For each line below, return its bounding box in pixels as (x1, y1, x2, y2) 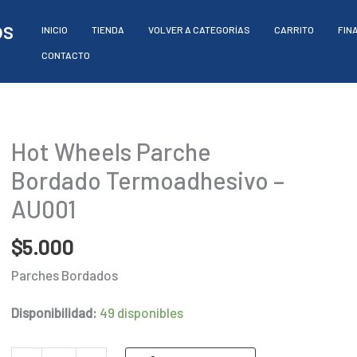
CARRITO (274, 23, 314, 35)
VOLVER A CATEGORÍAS (148, 23, 250, 35)
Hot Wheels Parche (10, 136, 211, 166)
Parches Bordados (10, 266, 118, 283)
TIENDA (92, 23, 124, 35)
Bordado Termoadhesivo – (10, 165, 284, 194)
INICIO (41, 23, 68, 35)
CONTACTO (41, 49, 90, 61)
